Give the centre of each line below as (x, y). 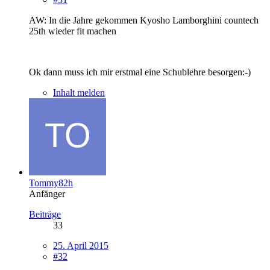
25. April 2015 (81, 245)
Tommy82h (51, 183)
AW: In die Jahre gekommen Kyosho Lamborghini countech (144, 20)
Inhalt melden (79, 92)
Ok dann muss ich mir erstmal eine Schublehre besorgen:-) (140, 72)
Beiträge (45, 214)
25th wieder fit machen (73, 31)
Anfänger (47, 193)
